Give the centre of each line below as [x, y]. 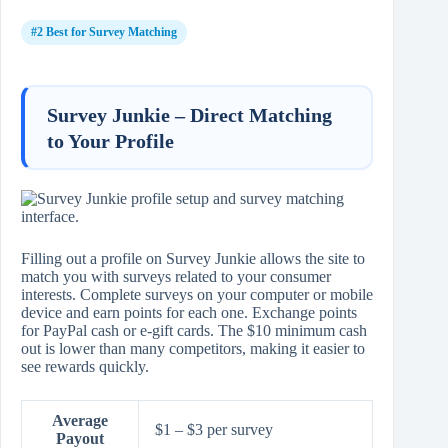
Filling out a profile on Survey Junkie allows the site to [193, 259]
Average [80, 421]
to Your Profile [110, 140]
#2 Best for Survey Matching [104, 32]
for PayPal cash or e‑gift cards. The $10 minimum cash [194, 331]
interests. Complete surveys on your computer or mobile [197, 295]
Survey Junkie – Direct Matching [189, 114]
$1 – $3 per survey [214, 430]
